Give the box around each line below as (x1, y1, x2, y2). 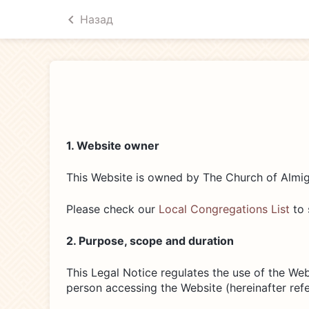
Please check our (66, 202, 159, 216)
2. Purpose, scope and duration (66, 234, 234, 248)
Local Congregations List (159, 202, 290, 216)
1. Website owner (66, 139, 159, 152)
